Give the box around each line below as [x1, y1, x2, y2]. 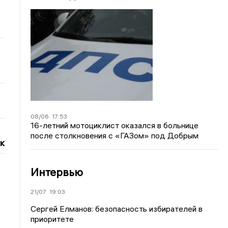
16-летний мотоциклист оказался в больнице [31, 120, 199, 130]
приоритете [31, 213, 74, 224]
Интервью [31, 164, 83, 179]
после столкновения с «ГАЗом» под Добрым [31, 130, 199, 140]
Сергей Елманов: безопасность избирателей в [31, 203, 203, 214]
